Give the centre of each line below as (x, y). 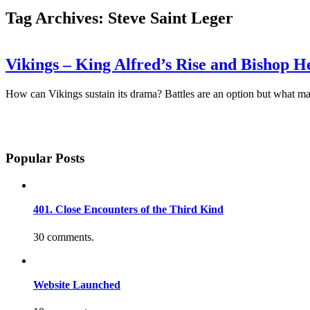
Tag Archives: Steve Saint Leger (119, 18)
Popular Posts (45, 158)
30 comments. (64, 237)
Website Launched (77, 284)
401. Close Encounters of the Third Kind (128, 210)
